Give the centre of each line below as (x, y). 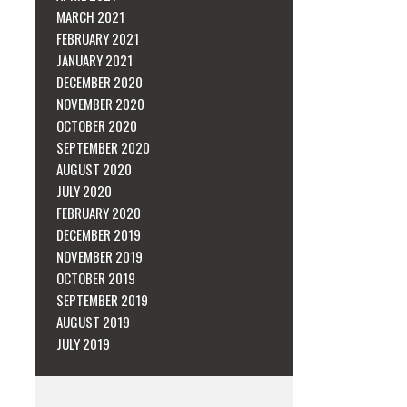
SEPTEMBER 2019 (103, 299)
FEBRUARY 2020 (99, 212)
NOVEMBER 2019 (100, 256)
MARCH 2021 (91, 16)
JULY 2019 (84, 343)
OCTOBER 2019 (96, 278)
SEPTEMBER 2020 (104, 147)
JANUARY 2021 (95, 60)
